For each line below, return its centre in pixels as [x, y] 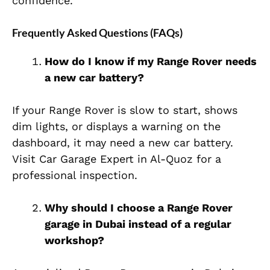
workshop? [74, 240]
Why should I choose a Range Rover [139, 208]
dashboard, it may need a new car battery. [123, 143]
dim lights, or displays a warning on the [116, 127]
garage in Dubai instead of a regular [138, 224]
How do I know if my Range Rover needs [151, 61]
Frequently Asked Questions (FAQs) [97, 33]
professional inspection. [75, 175]
